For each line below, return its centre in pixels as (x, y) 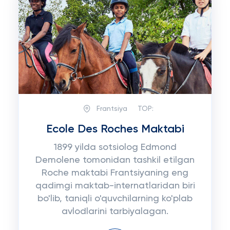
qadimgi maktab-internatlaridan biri (115, 186)
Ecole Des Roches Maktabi (115, 129)
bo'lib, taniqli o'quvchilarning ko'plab (115, 199)
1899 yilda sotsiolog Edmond (115, 147)
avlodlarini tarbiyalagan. (115, 212)
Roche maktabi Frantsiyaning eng (115, 173)
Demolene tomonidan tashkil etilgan (115, 160)
